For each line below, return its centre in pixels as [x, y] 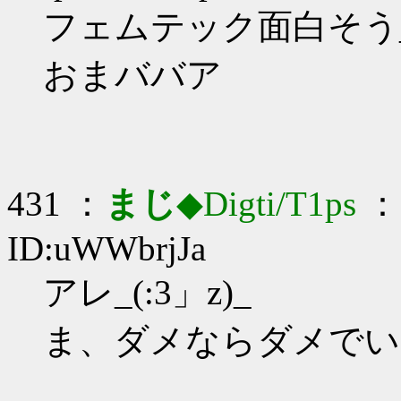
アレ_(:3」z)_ [147, 292]
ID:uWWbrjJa [107, 248]
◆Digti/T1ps [266, 204]
